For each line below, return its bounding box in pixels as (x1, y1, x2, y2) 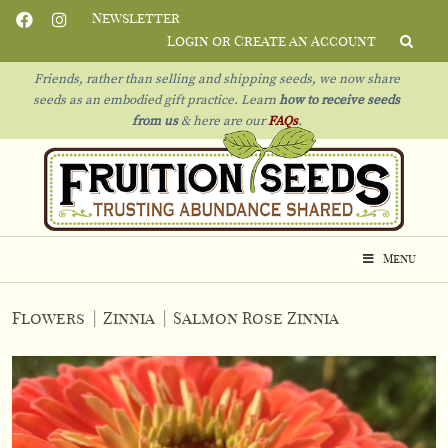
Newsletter (92, 12, 180, 26)
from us (131, 115, 178, 128)
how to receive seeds (276, 94, 400, 107)
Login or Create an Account (167, 35, 376, 49)
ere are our (200, 115, 268, 128)
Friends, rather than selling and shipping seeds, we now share (33, 73, 400, 86)
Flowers (12, 311, 85, 327)
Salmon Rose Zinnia (173, 311, 339, 327)
